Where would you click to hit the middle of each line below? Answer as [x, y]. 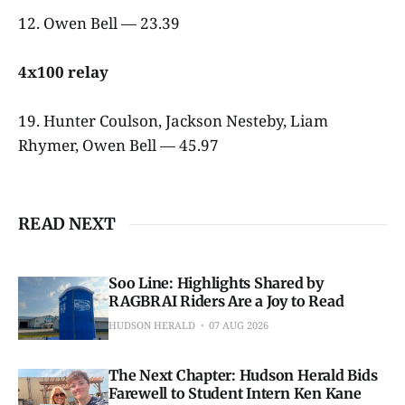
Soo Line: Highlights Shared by [216, 283]
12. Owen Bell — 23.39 [101, 24]
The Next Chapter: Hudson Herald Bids [243, 376]
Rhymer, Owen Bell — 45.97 [118, 146]
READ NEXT [67, 224]
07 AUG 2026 [239, 325]
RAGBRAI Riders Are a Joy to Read [226, 301]
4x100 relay [65, 72]
